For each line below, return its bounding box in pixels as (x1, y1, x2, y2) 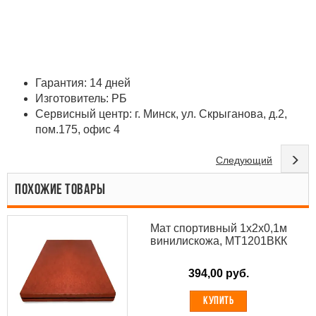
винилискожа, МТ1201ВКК (150, 235, 287, 247)
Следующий (216, 154, 272, 166)
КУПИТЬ (203, 296, 234, 307)
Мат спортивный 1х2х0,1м (150, 222, 287, 234)
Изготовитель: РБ (35, 92, 127, 104)
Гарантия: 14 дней (35, 77, 130, 89)
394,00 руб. (188, 267, 249, 279)
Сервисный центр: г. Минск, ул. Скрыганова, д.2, (35, 108, 287, 120)
